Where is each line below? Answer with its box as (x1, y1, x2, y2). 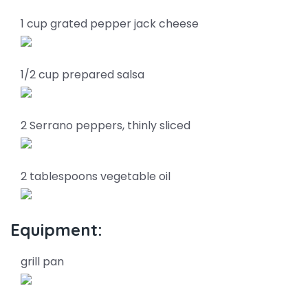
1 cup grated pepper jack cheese (21, 16, 199, 32)
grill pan (21, 254, 64, 269)
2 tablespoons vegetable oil (21, 168, 170, 184)
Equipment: (10, 219, 102, 240)
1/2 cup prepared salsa (21, 67, 144, 82)
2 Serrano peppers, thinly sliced (21, 118, 190, 133)
